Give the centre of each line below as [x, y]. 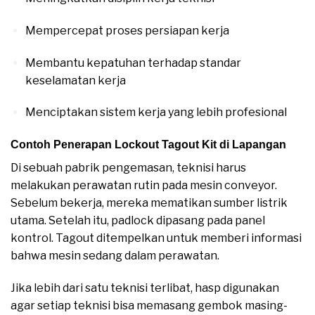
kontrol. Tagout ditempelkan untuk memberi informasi [156, 238]
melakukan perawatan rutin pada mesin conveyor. [144, 186]
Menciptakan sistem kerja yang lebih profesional [156, 112]
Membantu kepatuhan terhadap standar [133, 63]
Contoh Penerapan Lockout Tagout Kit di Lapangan [148, 145]
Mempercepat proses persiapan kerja [127, 30]
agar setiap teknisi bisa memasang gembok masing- [149, 305]
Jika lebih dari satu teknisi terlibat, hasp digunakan [145, 288]
